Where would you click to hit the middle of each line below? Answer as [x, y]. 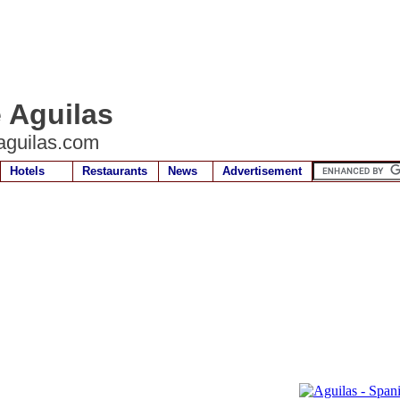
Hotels [27, 171]
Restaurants [115, 171]
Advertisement [262, 171]
